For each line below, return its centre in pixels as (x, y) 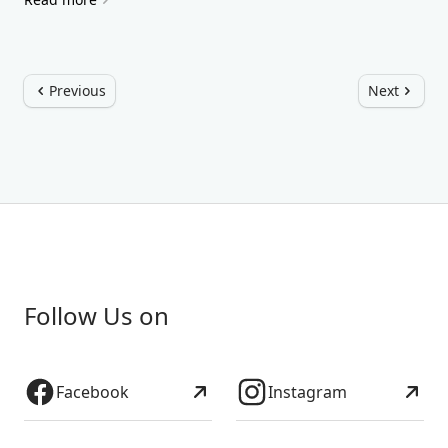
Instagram (307, 392)
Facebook (92, 392)
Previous (77, 90)
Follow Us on (96, 315)
